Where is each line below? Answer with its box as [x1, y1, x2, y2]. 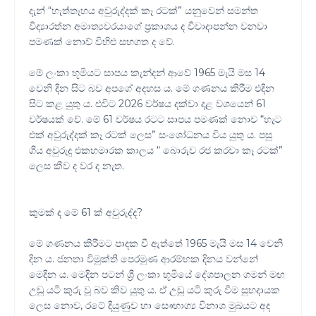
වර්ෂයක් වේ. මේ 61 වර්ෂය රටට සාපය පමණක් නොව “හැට [29, 113, 281, 126]
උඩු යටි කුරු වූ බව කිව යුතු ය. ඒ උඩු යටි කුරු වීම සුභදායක [29, 284, 280, 297]
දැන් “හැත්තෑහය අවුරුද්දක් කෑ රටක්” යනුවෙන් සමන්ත [29, 4, 258, 18]
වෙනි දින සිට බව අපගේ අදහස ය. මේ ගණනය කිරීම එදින [29, 82, 274, 95]
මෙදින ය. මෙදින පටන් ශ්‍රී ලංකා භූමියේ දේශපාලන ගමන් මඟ [29, 268, 285, 281]
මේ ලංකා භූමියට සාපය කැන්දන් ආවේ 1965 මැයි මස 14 [29, 66, 265, 80]
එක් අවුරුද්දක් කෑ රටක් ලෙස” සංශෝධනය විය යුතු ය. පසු [29, 128, 272, 142]
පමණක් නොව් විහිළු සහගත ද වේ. [29, 35, 175, 49]
